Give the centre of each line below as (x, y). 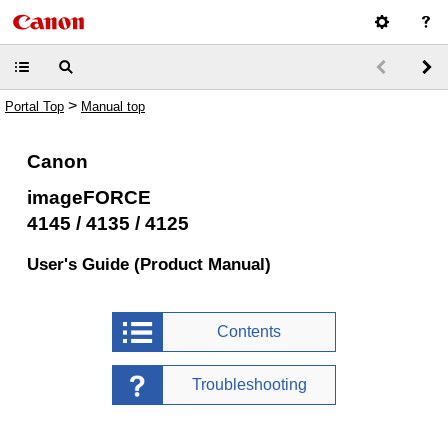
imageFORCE (88, 197)
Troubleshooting (249, 384)
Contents (249, 331)
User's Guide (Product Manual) (148, 264)
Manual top (113, 106)
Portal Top (34, 106)
